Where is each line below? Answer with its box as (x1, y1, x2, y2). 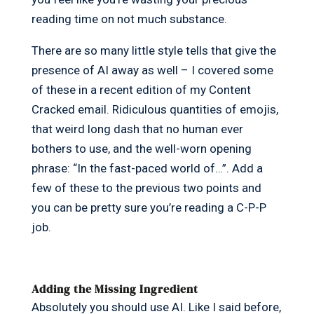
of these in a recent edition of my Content (31, 83, 251, 97)
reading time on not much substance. (31, 12, 227, 27)
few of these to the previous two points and (31, 181, 261, 196)
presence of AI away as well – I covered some (31, 63, 273, 78)
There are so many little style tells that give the (31, 43, 276, 58)
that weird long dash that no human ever (31, 122, 243, 137)
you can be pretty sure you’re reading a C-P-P (31, 200, 266, 215)
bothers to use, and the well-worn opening (31, 142, 252, 156)
